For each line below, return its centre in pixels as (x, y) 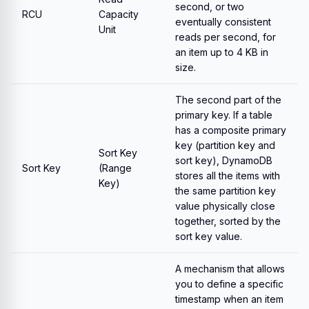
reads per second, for (226, 37)
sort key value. (209, 236)
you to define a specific (229, 284)
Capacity (119, 14)
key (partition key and (225, 145)
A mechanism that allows (230, 269)
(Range (115, 168)
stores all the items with (228, 176)
